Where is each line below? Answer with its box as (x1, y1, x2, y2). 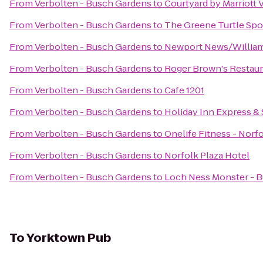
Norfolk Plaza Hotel (164, 149, 249, 161)
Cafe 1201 (164, 84, 204, 96)
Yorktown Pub (26, 230, 111, 246)
